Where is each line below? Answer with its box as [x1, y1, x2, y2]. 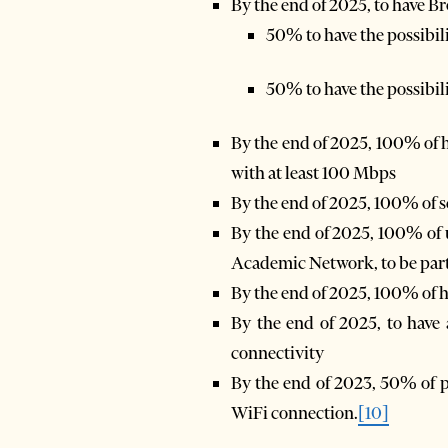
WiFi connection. [231, 402, 358, 425]
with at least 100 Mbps [231, 162, 396, 185]
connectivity [231, 342, 324, 365]
